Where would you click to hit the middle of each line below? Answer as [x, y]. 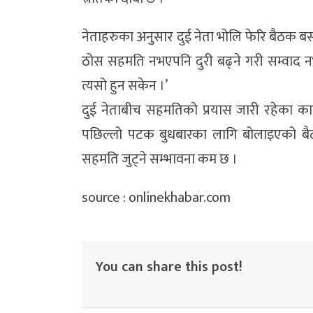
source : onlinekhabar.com [156, 197]
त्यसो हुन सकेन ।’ [125, 86]
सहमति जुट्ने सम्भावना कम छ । [160, 159]
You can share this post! [169, 267]
